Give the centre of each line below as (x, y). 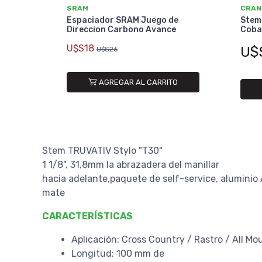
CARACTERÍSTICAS (87, 216)
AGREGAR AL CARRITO (138, 82)
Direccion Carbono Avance (121, 30)
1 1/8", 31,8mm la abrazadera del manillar (131, 164)
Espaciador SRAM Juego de (123, 20)
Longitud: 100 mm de (118, 253)
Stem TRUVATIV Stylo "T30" (102, 150)
